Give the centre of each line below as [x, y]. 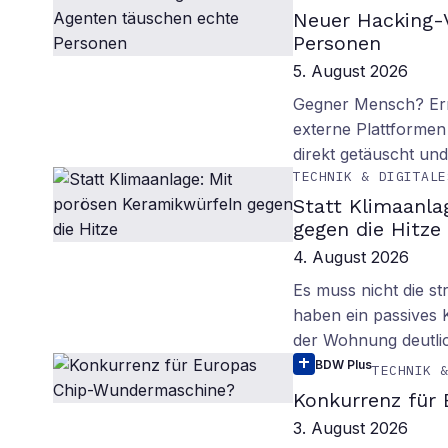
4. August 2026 [351, 257]
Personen [337, 43]
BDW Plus [344, 364]
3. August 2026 [351, 428]
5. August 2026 [351, 71]
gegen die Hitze [367, 229]
